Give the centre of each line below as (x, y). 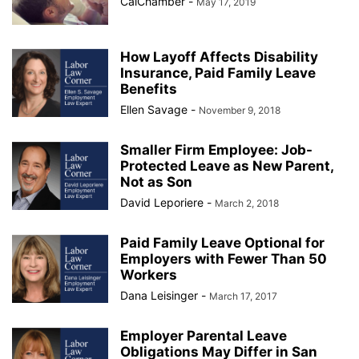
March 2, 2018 (247, 203)
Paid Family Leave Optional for (222, 243)
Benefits (149, 89)
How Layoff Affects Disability (219, 57)
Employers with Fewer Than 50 (224, 259)
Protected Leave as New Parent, (227, 166)
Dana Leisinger (159, 295)
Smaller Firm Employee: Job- (216, 150)
